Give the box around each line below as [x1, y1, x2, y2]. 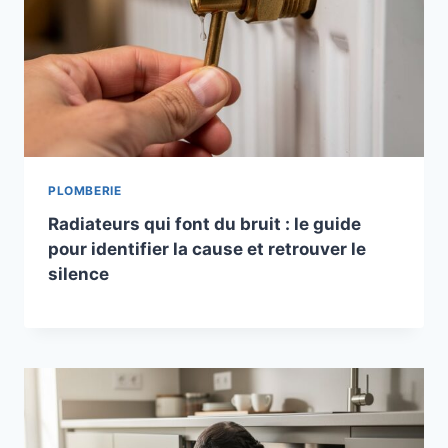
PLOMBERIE [48, 183, 122, 199]
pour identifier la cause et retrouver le [48, 239, 366, 260]
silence [48, 264, 109, 285]
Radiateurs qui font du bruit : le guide [48, 214, 361, 235]
